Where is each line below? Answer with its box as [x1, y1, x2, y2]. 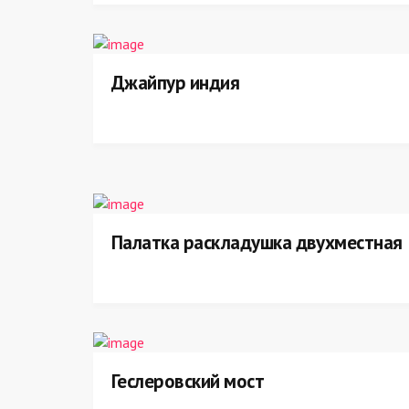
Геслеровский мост [111, 369, 265, 393]
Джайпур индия [111, 70, 240, 95]
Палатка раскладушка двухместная [111, 230, 403, 255]
